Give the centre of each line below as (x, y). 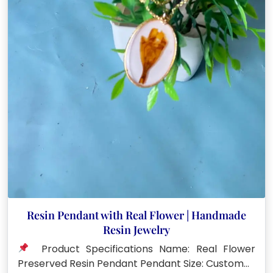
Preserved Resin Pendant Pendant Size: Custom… (133, 263)
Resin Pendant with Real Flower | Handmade (136, 215)
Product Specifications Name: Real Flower (142, 249)
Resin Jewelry (136, 229)
